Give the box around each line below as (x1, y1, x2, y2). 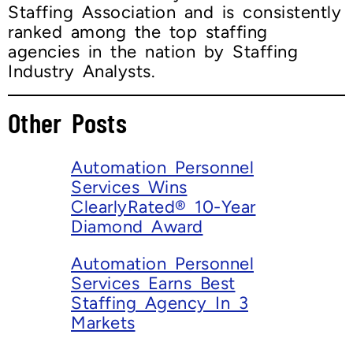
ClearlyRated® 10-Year (71, 196, 256, 218)
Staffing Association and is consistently (8, 2, 341, 24)
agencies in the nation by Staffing (8, 41, 298, 63)
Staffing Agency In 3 (71, 292, 248, 314)
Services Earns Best (71, 273, 236, 295)
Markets (71, 312, 136, 334)
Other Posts (8, 106, 127, 139)
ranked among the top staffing (8, 21, 268, 43)
